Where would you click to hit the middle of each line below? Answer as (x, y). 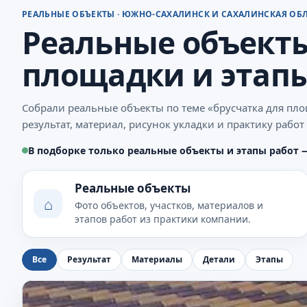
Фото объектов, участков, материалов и (169, 205)
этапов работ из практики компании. (163, 219)
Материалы (157, 260)
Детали (219, 260)
